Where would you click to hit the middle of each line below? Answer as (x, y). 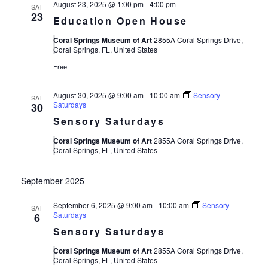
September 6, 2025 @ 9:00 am (103, 205)
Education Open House (120, 21)
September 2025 (52, 181)
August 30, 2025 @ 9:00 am (98, 95)
